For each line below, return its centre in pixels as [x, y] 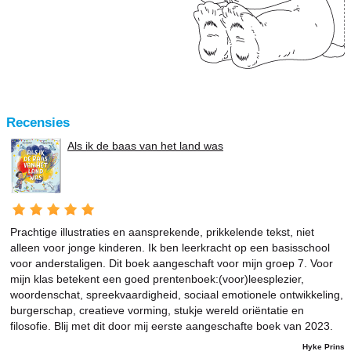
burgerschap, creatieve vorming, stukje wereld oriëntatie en [157, 311]
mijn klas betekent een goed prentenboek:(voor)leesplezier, [157, 279]
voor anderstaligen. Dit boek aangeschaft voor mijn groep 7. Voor [172, 264]
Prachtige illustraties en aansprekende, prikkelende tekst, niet [162, 232]
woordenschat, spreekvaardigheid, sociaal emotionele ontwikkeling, [177, 295]
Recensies [38, 123]
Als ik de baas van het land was [145, 146]
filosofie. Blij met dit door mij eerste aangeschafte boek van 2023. [172, 326]
